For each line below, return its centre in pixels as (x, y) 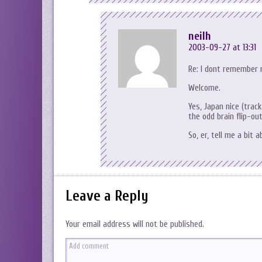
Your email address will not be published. (135, 224)
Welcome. (204, 88)
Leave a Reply (107, 196)
